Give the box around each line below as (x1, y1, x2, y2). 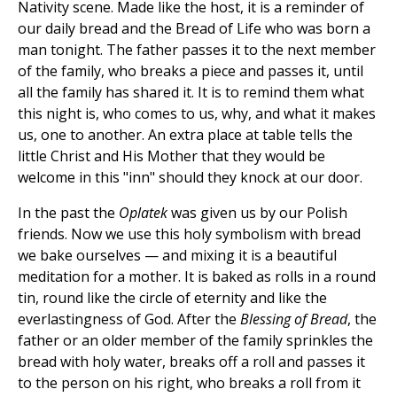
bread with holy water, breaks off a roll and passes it (18, 352, 365, 372)
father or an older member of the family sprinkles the (18, 331, 373, 351)
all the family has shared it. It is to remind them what (18, 82, 364, 103)
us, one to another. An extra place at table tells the (18, 125, 353, 145)
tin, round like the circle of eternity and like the (18, 288, 327, 308)
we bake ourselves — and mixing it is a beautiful (18, 245, 337, 266)
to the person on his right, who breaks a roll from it (18, 373, 361, 393)
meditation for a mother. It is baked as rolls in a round (18, 267, 376, 287)
